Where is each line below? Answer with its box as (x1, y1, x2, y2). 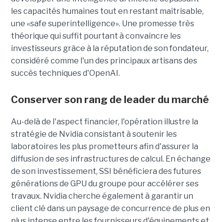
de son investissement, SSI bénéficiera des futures (10, 166, 201, 176)
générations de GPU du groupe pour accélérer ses (10, 178, 199, 188)
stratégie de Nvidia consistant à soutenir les (10, 129, 177, 139)
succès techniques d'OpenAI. (10, 68, 120, 78)
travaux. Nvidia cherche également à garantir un (10, 191, 193, 201)
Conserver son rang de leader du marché (10, 93, 209, 106)
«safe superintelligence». (26, 18, 122, 28)
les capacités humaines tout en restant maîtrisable (10, 6, 202, 16)
